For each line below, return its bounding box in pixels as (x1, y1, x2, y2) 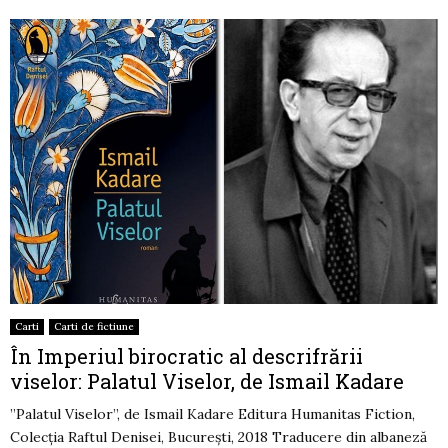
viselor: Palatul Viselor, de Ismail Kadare (10, 368, 404, 395)
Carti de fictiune (54, 320, 134, 334)
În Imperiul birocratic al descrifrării (10, 343, 363, 370)
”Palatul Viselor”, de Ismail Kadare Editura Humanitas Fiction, (10, 405, 415, 424)
